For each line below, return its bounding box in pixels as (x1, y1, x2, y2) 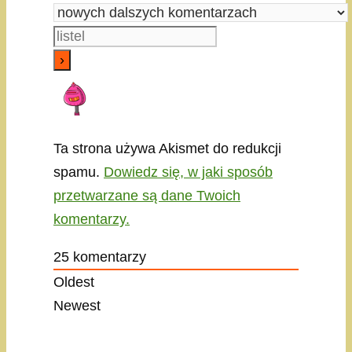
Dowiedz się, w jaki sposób (104, 163, 273, 180)
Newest (53, 297, 101, 313)
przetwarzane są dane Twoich (53, 187, 240, 203)
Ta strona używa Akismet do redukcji (53, 140, 281, 156)
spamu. (53, 163, 104, 180)
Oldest (53, 273, 94, 290)
